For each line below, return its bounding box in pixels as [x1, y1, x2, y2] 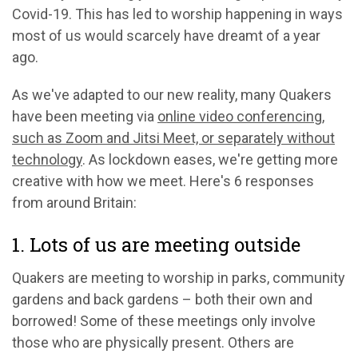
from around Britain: [12, 193, 137, 211]
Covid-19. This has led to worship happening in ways [12, 5, 343, 22]
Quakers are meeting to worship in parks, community [12, 268, 345, 286]
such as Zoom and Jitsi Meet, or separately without [12, 129, 335, 146]
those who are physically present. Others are [12, 333, 294, 351]
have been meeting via [12, 107, 157, 125]
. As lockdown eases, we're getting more [82, 150, 338, 168]
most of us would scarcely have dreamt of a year [12, 26, 320, 44]
